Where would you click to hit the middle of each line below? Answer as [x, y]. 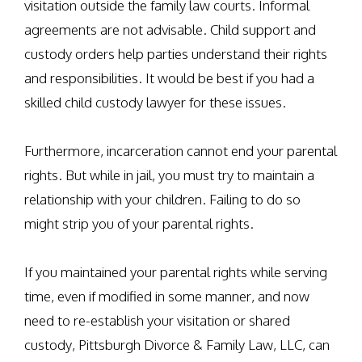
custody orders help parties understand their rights [176, 54]
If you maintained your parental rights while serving [176, 272]
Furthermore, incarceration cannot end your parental [181, 151]
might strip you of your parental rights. [139, 223]
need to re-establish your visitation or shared [157, 320]
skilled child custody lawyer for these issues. [155, 102]
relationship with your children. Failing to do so [162, 199]
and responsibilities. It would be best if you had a [169, 78]
